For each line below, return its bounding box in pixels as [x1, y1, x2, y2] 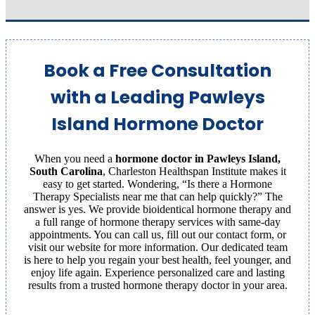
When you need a [34, 152, 115, 165]
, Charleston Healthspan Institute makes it [102, 165, 286, 177]
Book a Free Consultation [44, 58, 271, 83]
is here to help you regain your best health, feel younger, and [24, 253, 291, 266]
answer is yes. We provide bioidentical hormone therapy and [24, 202, 291, 215]
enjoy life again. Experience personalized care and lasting [30, 266, 285, 278]
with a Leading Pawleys [50, 84, 265, 110]
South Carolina [29, 165, 103, 177]
